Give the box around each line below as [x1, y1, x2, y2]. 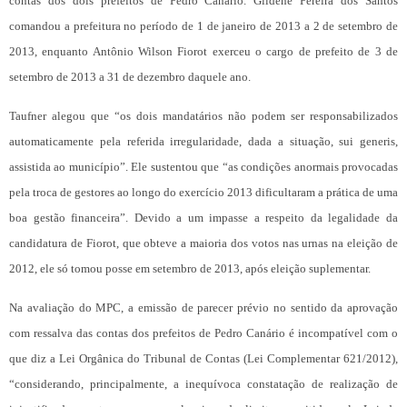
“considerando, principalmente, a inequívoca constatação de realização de [9, 377, 398, 392]
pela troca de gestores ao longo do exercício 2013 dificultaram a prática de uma [9, 185, 398, 200]
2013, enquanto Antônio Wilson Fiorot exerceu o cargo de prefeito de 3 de [9, 45, 398, 59]
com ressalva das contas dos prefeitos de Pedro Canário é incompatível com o [9, 326, 398, 341]
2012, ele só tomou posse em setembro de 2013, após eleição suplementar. [9, 262, 371, 276]
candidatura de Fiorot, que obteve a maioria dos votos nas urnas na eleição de [9, 236, 398, 251]
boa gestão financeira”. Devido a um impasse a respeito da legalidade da [9, 211, 398, 225]
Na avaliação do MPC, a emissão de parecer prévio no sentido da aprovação [9, 301, 398, 315]
